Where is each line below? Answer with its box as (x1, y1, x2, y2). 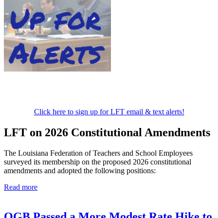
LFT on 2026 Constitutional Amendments (4, 126, 210, 139)
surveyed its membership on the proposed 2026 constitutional (4, 157, 191, 166)
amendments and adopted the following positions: (4, 166, 156, 175)
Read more (4, 182, 37, 191)
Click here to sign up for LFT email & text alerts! (34, 108, 184, 116)
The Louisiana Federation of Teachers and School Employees (4, 148, 193, 157)
